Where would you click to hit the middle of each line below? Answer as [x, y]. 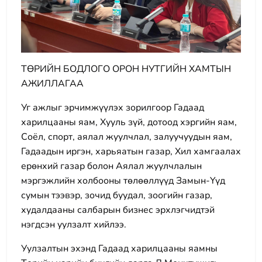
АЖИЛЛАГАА [52, 84]
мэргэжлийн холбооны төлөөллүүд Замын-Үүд [123, 181]
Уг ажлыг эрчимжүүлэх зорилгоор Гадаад [113, 108]
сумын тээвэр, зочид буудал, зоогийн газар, [117, 195]
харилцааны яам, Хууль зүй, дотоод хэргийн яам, [129, 122]
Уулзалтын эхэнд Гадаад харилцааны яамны [119, 249]
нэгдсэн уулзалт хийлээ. [74, 225]
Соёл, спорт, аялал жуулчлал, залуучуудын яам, [127, 137]
